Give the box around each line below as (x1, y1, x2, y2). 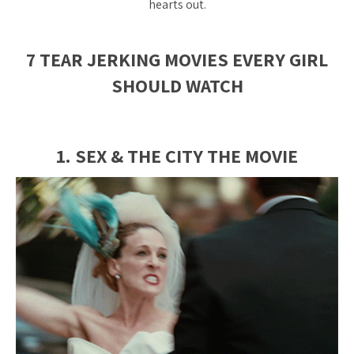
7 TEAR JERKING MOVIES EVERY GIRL (26, 47, 328, 72)
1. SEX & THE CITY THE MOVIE (56, 143, 298, 168)
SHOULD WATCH (111, 73, 243, 98)
